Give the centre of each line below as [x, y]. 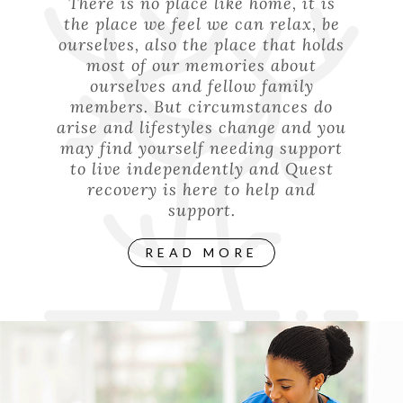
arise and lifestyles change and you [201, 126]
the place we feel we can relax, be [201, 23]
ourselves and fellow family [201, 85]
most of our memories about [201, 64]
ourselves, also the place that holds [201, 44]
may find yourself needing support [201, 147]
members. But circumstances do [201, 106]
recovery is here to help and [201, 188]
